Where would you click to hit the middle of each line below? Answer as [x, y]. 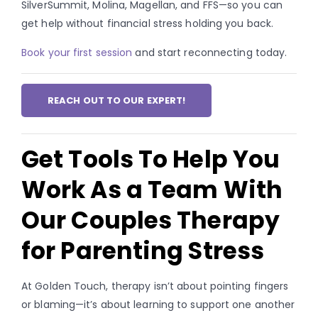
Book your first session [77, 53]
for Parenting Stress [143, 251]
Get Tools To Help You [151, 159]
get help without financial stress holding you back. [148, 23]
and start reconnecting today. [210, 53]
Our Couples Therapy [150, 220]
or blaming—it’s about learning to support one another [158, 304]
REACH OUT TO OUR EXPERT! [117, 100]
